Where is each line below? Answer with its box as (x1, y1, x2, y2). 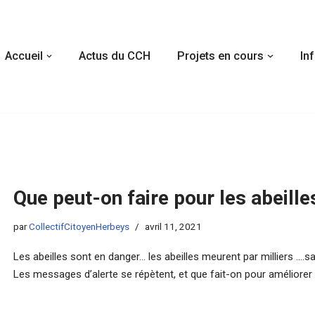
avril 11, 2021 (144, 221, 202, 233)
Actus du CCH (79, 49, 151, 63)
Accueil (5, 49, 44, 63)
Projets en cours (177, 49, 264, 63)
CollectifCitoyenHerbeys (28, 221, 129, 233)
